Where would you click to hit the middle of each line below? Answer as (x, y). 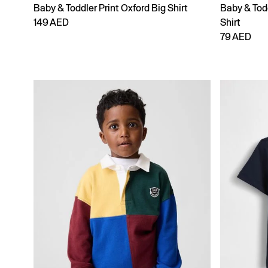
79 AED (236, 37)
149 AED (51, 23)
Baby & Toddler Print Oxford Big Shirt (111, 8)
